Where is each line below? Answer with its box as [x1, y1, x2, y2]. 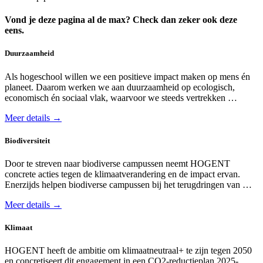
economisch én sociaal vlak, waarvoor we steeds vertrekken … [5, 92, 237, 103]
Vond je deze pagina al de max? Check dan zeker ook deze [5, 15, 237, 25]
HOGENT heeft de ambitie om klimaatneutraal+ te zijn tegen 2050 [5, 245, 252, 256]
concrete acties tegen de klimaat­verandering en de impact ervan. [5, 168, 240, 179]
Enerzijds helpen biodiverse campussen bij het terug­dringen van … [5, 179, 252, 190]
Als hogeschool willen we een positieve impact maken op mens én [5, 71, 250, 82]
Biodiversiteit [5, 136, 50, 145]
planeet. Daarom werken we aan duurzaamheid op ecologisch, [5, 82, 235, 92]
